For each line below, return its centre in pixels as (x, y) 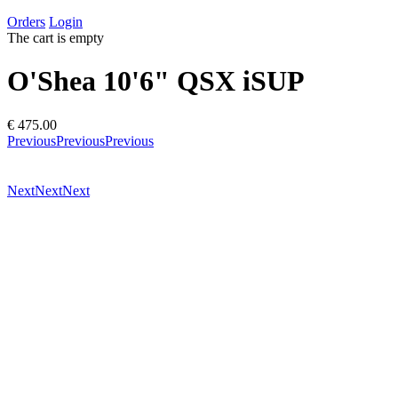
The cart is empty (56, 38)
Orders (26, 22)
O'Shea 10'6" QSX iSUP (156, 81)
